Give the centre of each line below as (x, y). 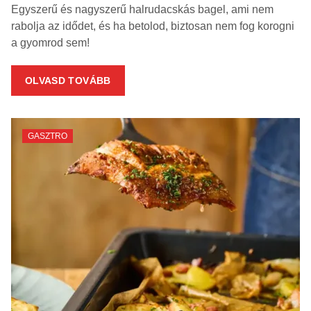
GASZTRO (48, 136)
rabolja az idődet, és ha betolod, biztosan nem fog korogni (153, 26)
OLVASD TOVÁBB (68, 81)
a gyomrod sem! (50, 43)
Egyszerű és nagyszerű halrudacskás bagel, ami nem (142, 10)
